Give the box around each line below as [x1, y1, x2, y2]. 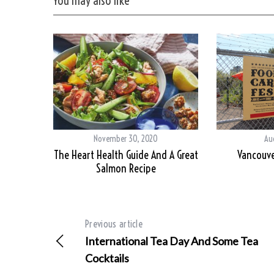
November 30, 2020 [94, 133, 158, 145]
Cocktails [85, 251, 129, 265]
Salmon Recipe [95, 161, 156, 176]
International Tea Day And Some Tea [85, 234, 258, 248]
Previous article [85, 218, 143, 231]
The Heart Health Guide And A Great [53, 148, 198, 163]
